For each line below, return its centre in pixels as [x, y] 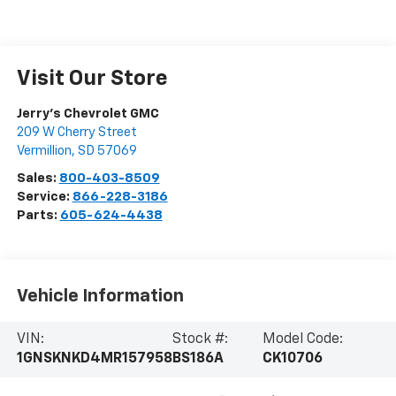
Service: [44, 197]
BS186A [198, 359]
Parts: [38, 216]
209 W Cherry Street [76, 133]
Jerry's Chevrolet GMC [88, 114]
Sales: [38, 179]
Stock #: [200, 340]
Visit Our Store [92, 79]
